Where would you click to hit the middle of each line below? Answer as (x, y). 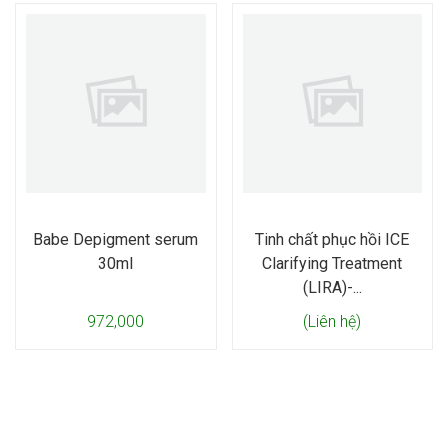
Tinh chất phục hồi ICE (332, 239)
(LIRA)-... (332, 287)
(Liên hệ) (332, 321)
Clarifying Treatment (332, 263)
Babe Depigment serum (116, 239)
